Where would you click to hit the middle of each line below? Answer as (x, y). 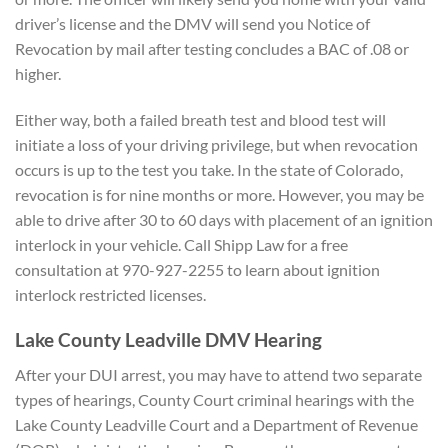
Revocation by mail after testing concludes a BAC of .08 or (212, 49)
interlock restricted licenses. (110, 295)
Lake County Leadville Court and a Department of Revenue (216, 424)
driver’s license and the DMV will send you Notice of (192, 24)
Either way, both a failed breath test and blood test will (200, 120)
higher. (38, 74)
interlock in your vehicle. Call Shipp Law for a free (181, 245)
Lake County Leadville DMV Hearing (170, 340)
